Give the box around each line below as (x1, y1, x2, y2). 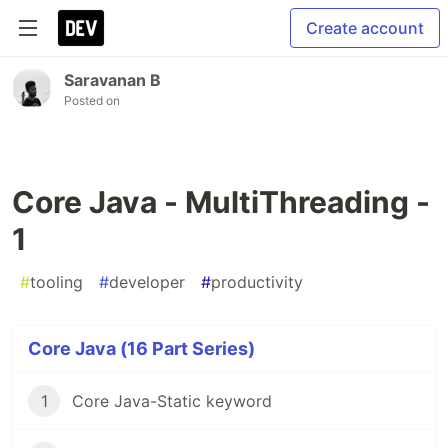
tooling (30, 272, 83, 292)
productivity (211, 272, 303, 292)
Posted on (64, 93, 120, 108)
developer (109, 272, 185, 292)
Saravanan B (64, 70, 161, 90)
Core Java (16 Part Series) (28, 338, 255, 359)
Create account (306, 18, 424, 38)
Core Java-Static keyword (72, 391, 272, 411)
